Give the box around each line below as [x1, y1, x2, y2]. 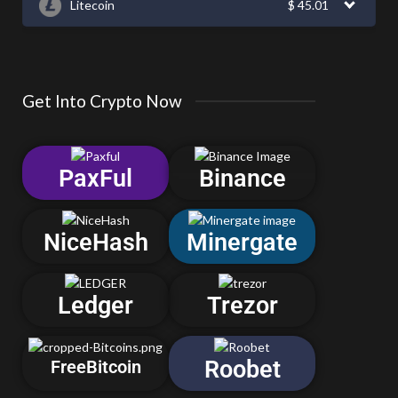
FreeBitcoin [50, 355, 141, 378]
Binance [198, 164, 286, 194]
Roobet [203, 354, 281, 384]
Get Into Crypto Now [22, 90, 182, 111]
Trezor [206, 291, 278, 321]
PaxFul [59, 164, 132, 194]
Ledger [58, 291, 133, 321]
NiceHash [43, 227, 148, 257]
